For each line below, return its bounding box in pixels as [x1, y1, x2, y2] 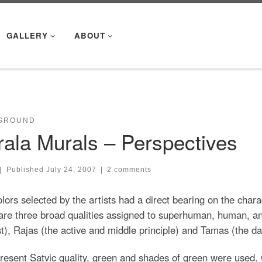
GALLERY [6, 29, 48, 41]
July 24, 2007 [46, 166, 96, 174]
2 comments [107, 166, 152, 174]
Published [6, 166, 46, 174]
